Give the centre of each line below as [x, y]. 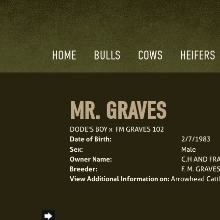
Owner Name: [91, 159]
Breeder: [83, 169]
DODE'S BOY [88, 129]
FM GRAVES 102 [139, 129]
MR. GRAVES [118, 111]
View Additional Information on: [119, 179]
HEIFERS [198, 55]
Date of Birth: [90, 139]
